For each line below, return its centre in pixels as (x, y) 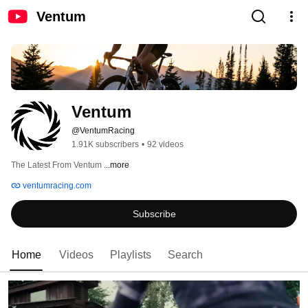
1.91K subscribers (105, 145)
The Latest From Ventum (57, 165)
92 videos (165, 145)
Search (185, 255)
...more (117, 165)
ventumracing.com (56, 186)
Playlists (131, 255)
